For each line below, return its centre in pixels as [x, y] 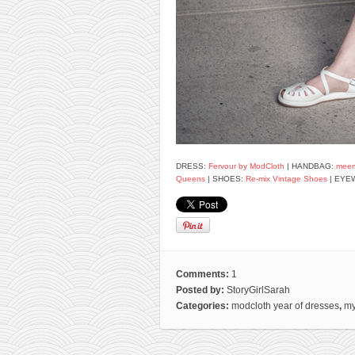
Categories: [204, 305]
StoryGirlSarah [258, 290]
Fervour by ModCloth [246, 166]
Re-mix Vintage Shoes [286, 178]
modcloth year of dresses [285, 305]
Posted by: [201, 290]
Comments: [204, 274]
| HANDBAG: [310, 166]
